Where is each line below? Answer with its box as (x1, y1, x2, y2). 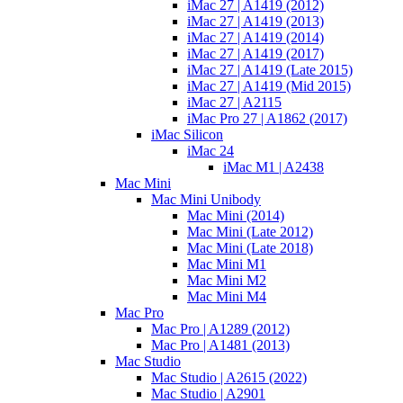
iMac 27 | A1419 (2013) (187, 13, 324, 30)
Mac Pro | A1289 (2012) (151, 321, 290, 337)
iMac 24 (187, 143, 234, 159)
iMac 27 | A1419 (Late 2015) (187, 62, 353, 78)
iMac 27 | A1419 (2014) (187, 30, 324, 46)
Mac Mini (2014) (187, 208, 284, 224)
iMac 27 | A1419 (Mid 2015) (187, 78, 351, 94)
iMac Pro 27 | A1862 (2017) (187, 111, 347, 127)
